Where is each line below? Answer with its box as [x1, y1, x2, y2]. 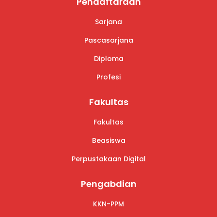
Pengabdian [80, 178, 137, 190]
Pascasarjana [84, 35, 133, 45]
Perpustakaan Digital [71, 154, 146, 164]
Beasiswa [92, 136, 125, 145]
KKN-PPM [93, 199, 124, 209]
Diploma [93, 54, 124, 63]
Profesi [96, 72, 121, 82]
